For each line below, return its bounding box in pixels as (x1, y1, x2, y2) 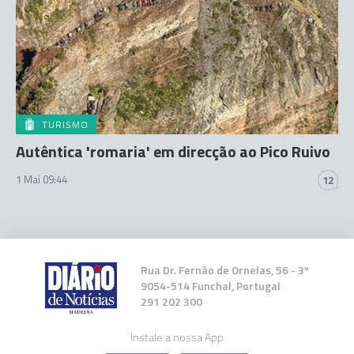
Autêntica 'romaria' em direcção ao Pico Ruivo (16, 139, 330, 164)
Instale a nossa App (130, 329, 224, 345)
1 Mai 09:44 (16, 171, 67, 187)
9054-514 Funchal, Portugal (141, 277, 281, 294)
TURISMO (42, 117, 88, 132)
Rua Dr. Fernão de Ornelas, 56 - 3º (141, 262, 310, 278)
